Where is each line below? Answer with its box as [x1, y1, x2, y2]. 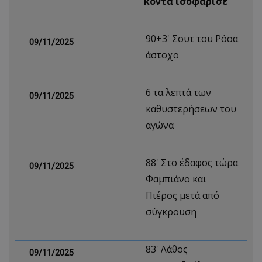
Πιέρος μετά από [146, 189, 219, 202]
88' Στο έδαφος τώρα [146, 156, 238, 169]
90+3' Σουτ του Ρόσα [146, 32, 238, 45]
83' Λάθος [146, 243, 188, 256]
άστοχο [146, 49, 179, 61]
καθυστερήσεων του [146, 102, 236, 115]
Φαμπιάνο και [146, 173, 206, 185]
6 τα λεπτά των [146, 86, 211, 99]
